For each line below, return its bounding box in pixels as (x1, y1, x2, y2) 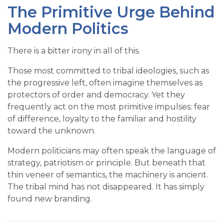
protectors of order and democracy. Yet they (7, 90, 185, 100)
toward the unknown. (7, 126, 95, 136)
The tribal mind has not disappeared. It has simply (7, 182, 204, 192)
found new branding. (7, 194, 92, 204)
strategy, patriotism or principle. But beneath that (7, 158, 205, 168)
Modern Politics (7, 19, 128, 38)
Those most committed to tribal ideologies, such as (7, 66, 209, 76)
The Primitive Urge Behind (7, 3, 215, 22)
